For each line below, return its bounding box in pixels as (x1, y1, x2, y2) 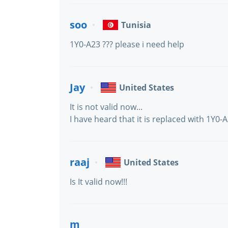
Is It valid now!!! (70, 176, 127, 187)
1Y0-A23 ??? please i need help (70, 39, 184, 50)
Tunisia (121, 19, 151, 31)
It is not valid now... (70, 101, 142, 112)
